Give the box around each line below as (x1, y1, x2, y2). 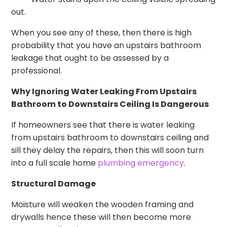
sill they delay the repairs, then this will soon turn (11, 144, 204, 157)
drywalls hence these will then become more (11, 211, 192, 223)
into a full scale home (11, 157, 96, 169)
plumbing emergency (96, 157, 184, 169)
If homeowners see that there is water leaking (11, 119, 195, 131)
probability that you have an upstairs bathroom (11, 40, 202, 52)
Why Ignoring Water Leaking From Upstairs (11, 86, 197, 98)
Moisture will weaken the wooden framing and (11, 199, 194, 211)
